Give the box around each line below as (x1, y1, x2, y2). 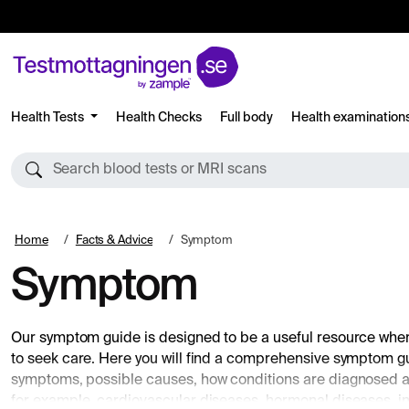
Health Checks (115, 110, 202, 124)
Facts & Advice (75, 235, 153, 246)
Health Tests (11, 110, 87, 124)
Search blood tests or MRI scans (52, 163, 267, 177)
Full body (219, 110, 273, 124)
